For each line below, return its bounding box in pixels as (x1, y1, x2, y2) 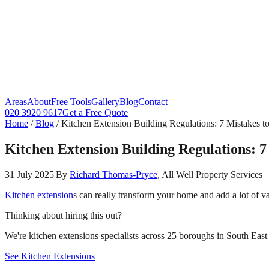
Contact (138, 97, 168, 107)
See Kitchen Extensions (5, 250, 95, 261)
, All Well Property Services (157, 169, 262, 180)
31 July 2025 (5, 169, 54, 180)
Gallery (91, 97, 119, 107)
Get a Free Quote (62, 107, 128, 118)
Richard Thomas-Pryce (70, 169, 157, 180)
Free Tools (51, 97, 91, 107)
